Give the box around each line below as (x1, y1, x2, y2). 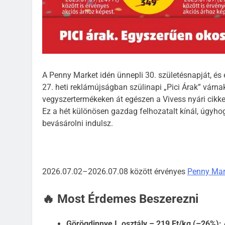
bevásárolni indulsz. (42, 119, 113, 129)
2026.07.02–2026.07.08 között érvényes (42, 167, 187, 177)
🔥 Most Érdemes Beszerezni (42, 192, 198, 206)
